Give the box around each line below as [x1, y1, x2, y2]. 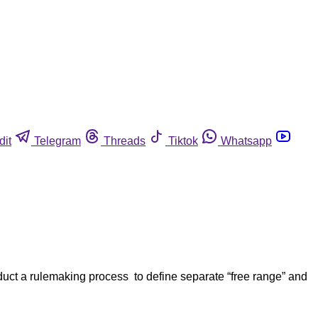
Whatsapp [221, 134, 272, 147]
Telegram [34, 134, 81, 147]
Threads [104, 134, 146, 147]
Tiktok [168, 134, 198, 147]
